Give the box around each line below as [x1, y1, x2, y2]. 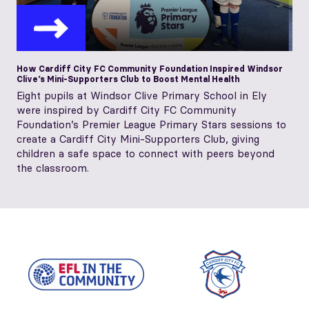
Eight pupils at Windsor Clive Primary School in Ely [17, 88, 267, 102]
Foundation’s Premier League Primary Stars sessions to [17, 117, 286, 131]
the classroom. [17, 161, 89, 175]
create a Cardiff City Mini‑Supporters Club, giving [17, 132, 259, 146]
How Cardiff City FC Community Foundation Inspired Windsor [17, 63, 283, 74]
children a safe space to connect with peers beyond [17, 146, 275, 160]
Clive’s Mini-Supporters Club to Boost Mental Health [17, 73, 240, 84]
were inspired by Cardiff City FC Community [17, 103, 237, 117]
